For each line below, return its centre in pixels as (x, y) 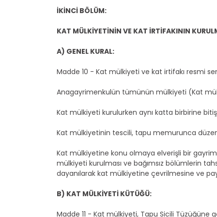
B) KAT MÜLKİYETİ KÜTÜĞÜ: (104, 194)
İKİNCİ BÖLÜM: (82, 11)
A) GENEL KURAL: (85, 51)
